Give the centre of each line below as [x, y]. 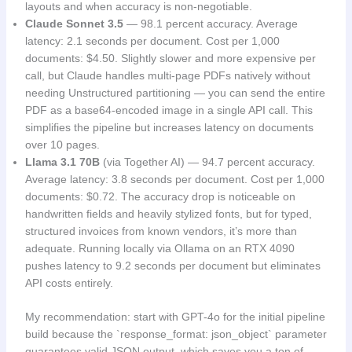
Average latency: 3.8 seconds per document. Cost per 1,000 [174, 180]
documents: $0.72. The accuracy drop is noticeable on [160, 197]
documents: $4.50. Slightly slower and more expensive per [170, 59]
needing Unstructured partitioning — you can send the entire [175, 93]
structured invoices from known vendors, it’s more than [161, 231]
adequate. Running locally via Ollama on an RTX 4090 [159, 249]
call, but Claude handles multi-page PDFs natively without [167, 76]
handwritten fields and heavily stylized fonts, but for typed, [168, 214]
